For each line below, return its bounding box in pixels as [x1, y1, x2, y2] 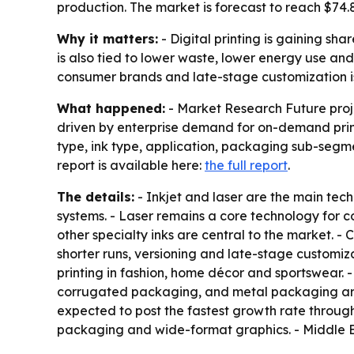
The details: [57, 189, 134, 205]
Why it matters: [57, 31, 158, 47]
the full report [205, 157, 288, 174]
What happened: [57, 100, 165, 117]
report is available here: [57, 157, 205, 174]
